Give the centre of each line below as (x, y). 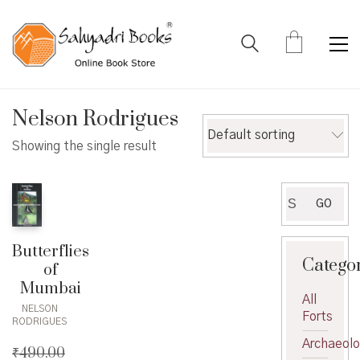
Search (305, 194)
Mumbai (51, 288)
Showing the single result (84, 146)
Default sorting (251, 135)
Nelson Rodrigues (95, 119)
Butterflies (51, 252)
